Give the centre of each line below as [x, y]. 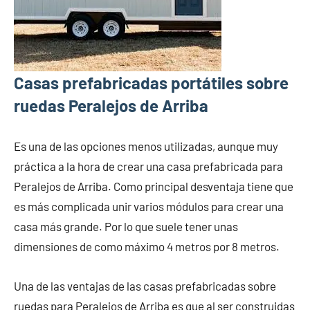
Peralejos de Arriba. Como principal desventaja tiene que [154, 186]
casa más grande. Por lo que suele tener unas [126, 226]
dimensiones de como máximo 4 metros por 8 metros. [147, 246]
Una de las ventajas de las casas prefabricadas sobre [145, 285]
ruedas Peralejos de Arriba [111, 105]
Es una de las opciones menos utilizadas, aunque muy [146, 146]
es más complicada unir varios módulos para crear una [149, 206]
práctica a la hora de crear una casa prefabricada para [148, 166]
